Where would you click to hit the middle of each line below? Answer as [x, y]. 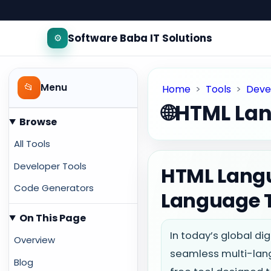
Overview [34, 240]
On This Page [53, 218]
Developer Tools [50, 166]
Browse [38, 122]
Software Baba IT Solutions [140, 38]
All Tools [32, 144]
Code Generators [54, 188]
